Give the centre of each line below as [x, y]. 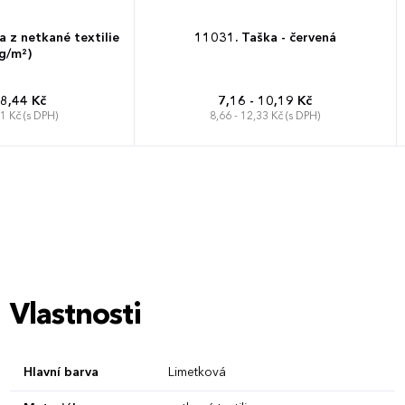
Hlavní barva [61, 372]
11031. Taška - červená [265, 38]
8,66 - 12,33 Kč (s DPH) [265, 116]
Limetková [197, 372]
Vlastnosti [75, 316]
